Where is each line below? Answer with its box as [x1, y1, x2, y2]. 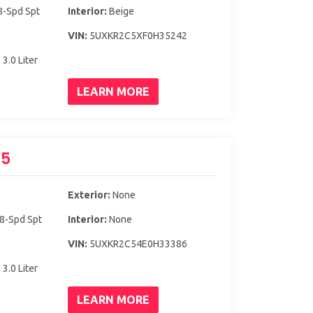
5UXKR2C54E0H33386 [87, 238, 187, 249]
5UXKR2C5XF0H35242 [87, 30, 187, 42]
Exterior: [67, 189, 110, 201]
